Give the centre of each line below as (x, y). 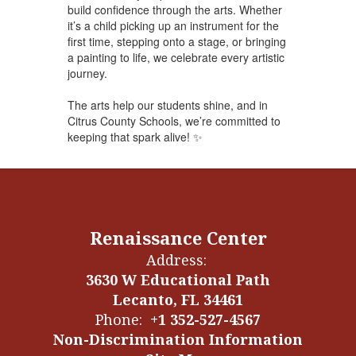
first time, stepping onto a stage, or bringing (176, 41)
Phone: (119, 319)
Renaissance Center (178, 237)
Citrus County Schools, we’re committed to (174, 120)
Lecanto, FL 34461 (178, 299)
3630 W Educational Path (178, 279)
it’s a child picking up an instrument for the (173, 25)
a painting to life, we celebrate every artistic (176, 57)
